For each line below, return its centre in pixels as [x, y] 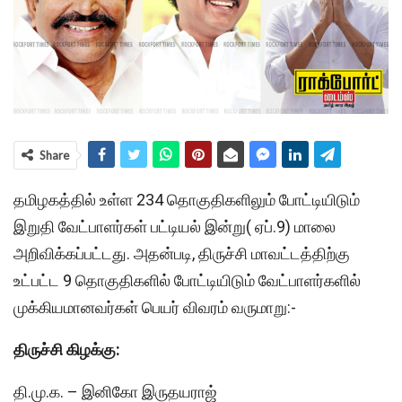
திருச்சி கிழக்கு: [67, 349]
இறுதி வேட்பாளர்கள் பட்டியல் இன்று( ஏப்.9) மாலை [175, 226]
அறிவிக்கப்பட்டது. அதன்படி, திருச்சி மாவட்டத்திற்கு [182, 253]
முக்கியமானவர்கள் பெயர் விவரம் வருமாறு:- [155, 307]
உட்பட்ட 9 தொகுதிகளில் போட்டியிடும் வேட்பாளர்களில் [187, 280]
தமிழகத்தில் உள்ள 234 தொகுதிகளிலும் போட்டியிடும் [187, 199]
